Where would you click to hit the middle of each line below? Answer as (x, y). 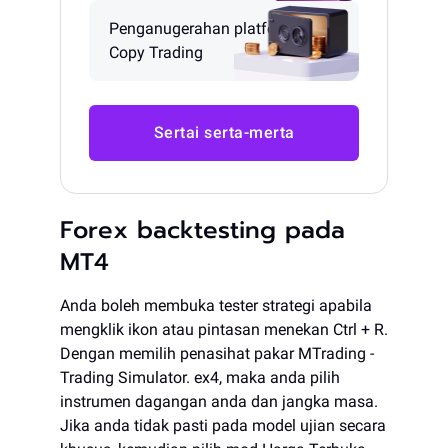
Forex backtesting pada (202, 230)
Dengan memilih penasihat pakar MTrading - (217, 353)
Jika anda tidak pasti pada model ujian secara (223, 425)
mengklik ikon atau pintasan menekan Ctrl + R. (224, 329)
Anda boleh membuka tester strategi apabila (216, 305)
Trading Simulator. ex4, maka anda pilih (200, 377)
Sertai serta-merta (224, 132)
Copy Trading (156, 52)
